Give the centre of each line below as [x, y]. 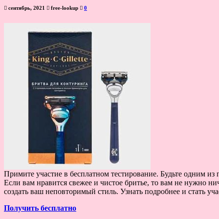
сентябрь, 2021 [27, 8]
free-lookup [65, 8]
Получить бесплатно [40, 208]
